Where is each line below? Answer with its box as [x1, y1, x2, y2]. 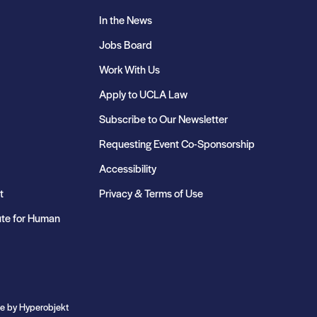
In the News [99, 12, 152, 27]
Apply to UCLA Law [99, 86, 188, 101]
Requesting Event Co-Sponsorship [99, 136, 255, 151]
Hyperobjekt [19, 300, 69, 313]
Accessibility [99, 161, 156, 175]
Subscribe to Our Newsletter [99, 111, 228, 126]
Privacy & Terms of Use [99, 185, 203, 200]
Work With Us [99, 62, 160, 76]
